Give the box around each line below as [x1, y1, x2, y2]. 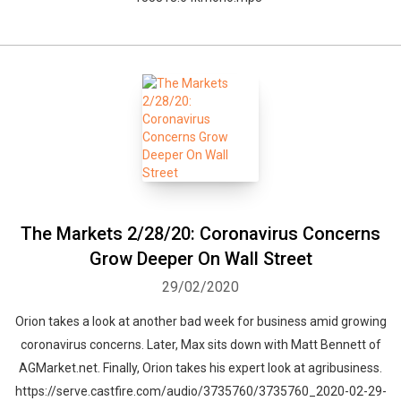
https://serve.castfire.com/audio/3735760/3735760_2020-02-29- [14, 384, 387, 398]
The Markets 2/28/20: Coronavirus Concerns [21, 223, 380, 244]
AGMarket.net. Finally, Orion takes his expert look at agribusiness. [19, 361, 382, 375]
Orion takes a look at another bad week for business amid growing [14, 314, 387, 328]
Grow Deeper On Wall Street [89, 248, 312, 269]
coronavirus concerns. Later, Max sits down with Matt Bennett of [20, 337, 381, 352]
